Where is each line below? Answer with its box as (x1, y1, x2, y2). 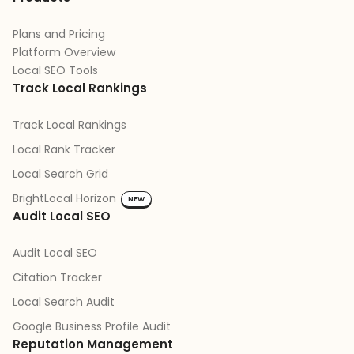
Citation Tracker (13, 269, 102, 285)
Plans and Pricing (13, 26, 105, 43)
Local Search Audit (13, 293, 115, 310)
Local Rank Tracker (13, 141, 115, 158)
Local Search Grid (13, 166, 108, 183)
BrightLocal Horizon (13, 190, 116, 207)
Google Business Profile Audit (13, 318, 171, 334)
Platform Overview (13, 44, 115, 61)
